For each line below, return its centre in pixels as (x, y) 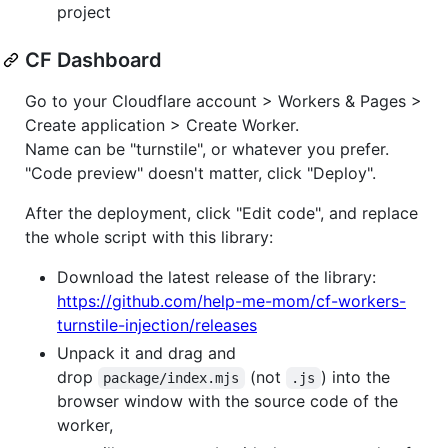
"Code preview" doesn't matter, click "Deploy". (200, 172)
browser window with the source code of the (227, 400)
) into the (357, 376)
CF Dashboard (93, 59)
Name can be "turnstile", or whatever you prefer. (207, 148)
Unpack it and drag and (146, 352)
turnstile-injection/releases (157, 324)
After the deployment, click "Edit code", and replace (221, 212)
